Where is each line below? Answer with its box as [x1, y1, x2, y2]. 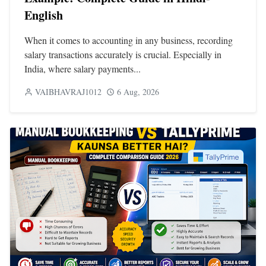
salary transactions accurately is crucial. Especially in [24, 47, 221, 61]
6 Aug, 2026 [117, 85, 159, 97]
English [24, 6, 63, 24]
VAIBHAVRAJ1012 [35, 85, 102, 97]
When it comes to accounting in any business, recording [24, 33, 233, 46]
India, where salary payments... [24, 62, 141, 75]
